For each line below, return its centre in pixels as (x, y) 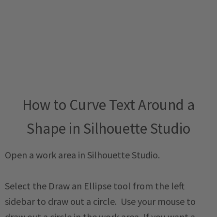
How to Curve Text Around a (108, 105)
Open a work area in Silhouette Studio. (83, 155)
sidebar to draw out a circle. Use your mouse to (100, 201)
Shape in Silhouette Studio (108, 128)
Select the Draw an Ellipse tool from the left (95, 186)
